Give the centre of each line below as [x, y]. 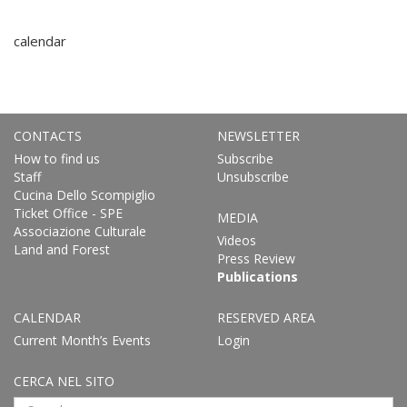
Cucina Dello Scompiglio [84, 195]
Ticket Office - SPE [68, 213]
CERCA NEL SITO [64, 382]
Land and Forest [62, 250]
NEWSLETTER [258, 136]
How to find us [57, 159]
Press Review [256, 259]
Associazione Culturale [80, 232]
